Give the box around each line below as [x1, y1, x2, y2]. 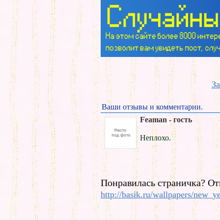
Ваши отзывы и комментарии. [102, 103, 203, 111]
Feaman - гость [140, 115, 192, 124]
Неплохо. [140, 134, 171, 142]
